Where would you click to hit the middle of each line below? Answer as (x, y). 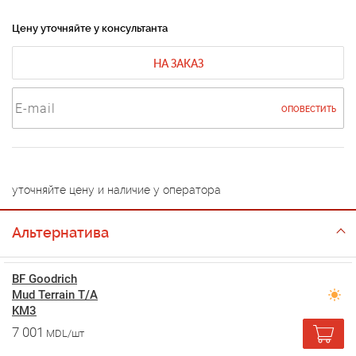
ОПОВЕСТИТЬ (309, 109)
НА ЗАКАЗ (178, 64)
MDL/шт (65, 333)
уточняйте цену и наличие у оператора (116, 190)
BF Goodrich (44, 279)
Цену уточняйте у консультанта (90, 28)
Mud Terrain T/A (55, 295)
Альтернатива (60, 232)
